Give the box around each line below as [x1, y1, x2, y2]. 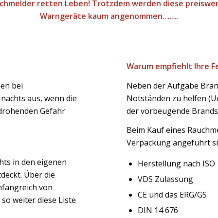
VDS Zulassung [138, 173, 194, 184]
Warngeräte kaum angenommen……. [40, 10, 178, 21]
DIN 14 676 [138, 204, 179, 216]
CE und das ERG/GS [138, 189, 207, 200]
